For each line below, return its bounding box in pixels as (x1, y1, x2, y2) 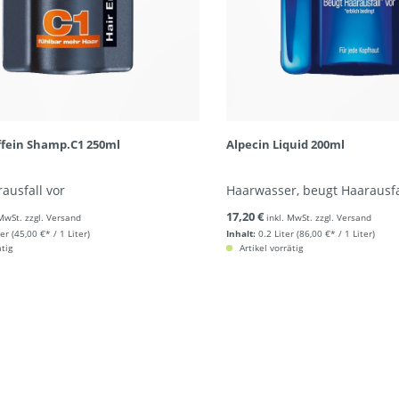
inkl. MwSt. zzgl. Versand (265, 211, 371, 224)
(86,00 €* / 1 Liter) (296, 227, 375, 240)
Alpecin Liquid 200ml (225, 136, 345, 152)
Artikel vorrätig (236, 241, 303, 254)
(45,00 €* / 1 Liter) (12, 227, 90, 240)
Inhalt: (225, 227, 256, 240)
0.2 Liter (257, 227, 294, 240)
